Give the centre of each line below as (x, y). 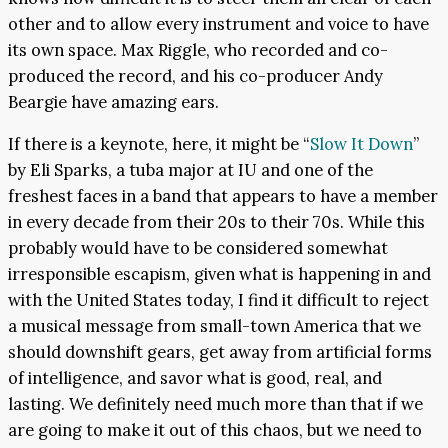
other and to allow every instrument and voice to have (218, 23)
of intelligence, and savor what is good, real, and (195, 378)
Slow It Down (361, 144)
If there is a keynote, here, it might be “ (159, 144)
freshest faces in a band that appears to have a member (223, 196)
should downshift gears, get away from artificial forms (220, 352)
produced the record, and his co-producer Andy (195, 75)
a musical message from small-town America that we (214, 326)
